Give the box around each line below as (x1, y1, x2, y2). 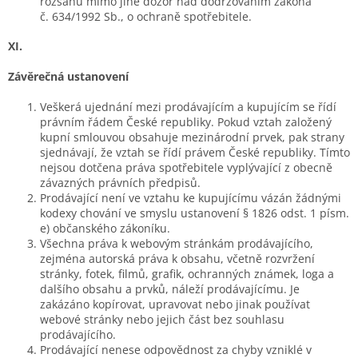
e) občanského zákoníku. (40, 220, 170, 236)
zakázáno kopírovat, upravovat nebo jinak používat (40, 296, 310, 312)
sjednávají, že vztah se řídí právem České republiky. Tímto (40, 144, 350, 160)
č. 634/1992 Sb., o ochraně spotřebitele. (40, 8, 252, 24)
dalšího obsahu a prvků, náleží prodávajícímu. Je (40, 280, 300, 296)
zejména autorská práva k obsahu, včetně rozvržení (40, 250, 315, 266)
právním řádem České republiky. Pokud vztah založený (40, 113, 332, 129)
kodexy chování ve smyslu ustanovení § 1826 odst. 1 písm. (40, 205, 349, 221)
